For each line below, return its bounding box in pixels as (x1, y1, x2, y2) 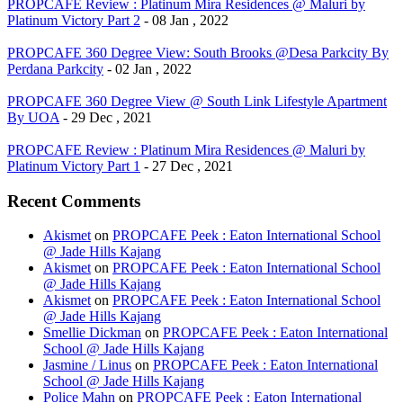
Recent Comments (7, 191, 140, 210)
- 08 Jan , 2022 (144, 12, 228, 28)
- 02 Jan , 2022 (107, 60, 192, 76)
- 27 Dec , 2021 (144, 157, 233, 174)
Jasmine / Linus (43, 357, 131, 373)
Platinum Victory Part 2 (7, 12, 140, 28)
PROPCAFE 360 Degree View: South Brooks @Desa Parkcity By (7, 44, 389, 60)
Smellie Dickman (43, 325, 141, 341)
